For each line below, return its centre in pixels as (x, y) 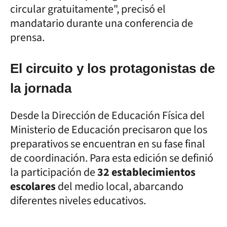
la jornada (41, 88)
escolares (33, 186)
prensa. (27, 37)
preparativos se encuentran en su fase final (108, 144)
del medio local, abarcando (120, 186)
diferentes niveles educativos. (78, 200)
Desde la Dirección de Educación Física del (107, 115)
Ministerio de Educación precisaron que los (109, 129)
